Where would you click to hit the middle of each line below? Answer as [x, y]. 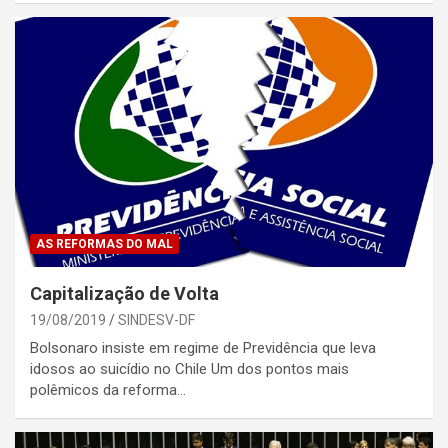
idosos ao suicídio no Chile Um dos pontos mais [189, 369]
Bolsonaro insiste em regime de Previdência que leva [203, 348]
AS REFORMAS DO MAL [104, 244]
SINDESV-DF [156, 320]
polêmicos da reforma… [108, 390]
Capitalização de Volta [124, 294]
